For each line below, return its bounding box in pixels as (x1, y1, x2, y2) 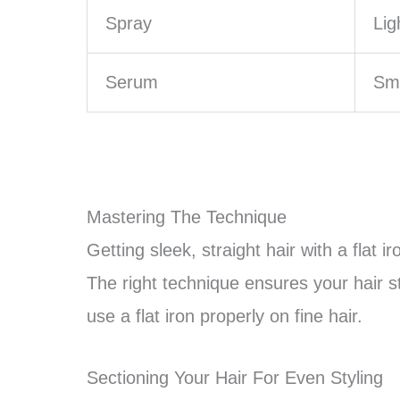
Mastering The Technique (87, 207, 287, 227)
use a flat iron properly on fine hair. (87, 306, 362, 326)
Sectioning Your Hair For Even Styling (87, 368, 383, 387)
